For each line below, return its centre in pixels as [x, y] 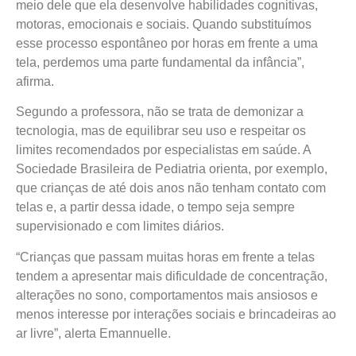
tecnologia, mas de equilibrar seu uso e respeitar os [161, 131]
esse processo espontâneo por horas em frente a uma [167, 43]
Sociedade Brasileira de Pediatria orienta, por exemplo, [172, 169]
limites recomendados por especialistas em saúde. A [163, 150]
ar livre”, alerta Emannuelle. [93, 333]
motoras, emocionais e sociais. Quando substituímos [164, 24]
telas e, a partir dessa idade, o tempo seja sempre [155, 207]
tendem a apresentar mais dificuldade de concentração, [172, 276]
